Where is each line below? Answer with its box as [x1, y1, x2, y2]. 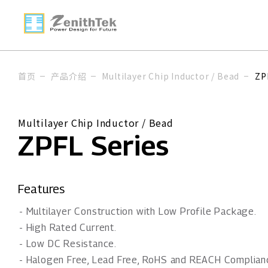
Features [18, 182, 65, 196]
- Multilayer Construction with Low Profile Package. [19, 206, 257, 217]
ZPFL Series [18, 129, 169, 162]
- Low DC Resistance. [19, 238, 117, 249]
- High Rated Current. [19, 222, 117, 233]
